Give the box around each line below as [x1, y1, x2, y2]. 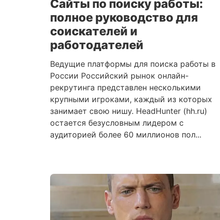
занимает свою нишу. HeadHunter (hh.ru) [50, 106, 207, 116]
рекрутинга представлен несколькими [50, 82, 201, 92]
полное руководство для [50, 10, 198, 25]
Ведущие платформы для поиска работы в [50, 59, 216, 69]
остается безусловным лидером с [50, 118, 184, 128]
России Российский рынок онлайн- [50, 71, 189, 81]
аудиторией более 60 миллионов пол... [50, 130, 201, 139]
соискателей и [50, 24, 137, 38]
